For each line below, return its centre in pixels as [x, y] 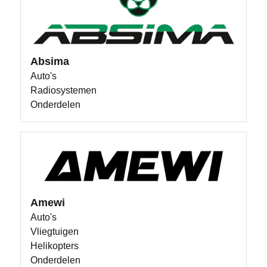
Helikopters [55, 246]
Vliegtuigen [55, 232]
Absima [50, 62]
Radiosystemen [64, 91]
